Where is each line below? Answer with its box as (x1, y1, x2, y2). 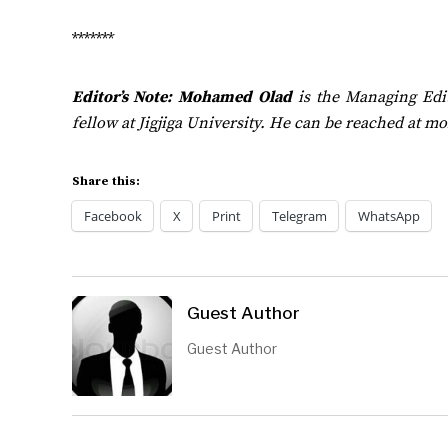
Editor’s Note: (72, 86, 173, 107)
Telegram (272, 207, 327, 225)
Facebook (84, 207, 142, 225)
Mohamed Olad (178, 86, 292, 107)
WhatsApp (358, 207, 420, 225)
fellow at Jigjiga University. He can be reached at (72, 112, 424, 133)
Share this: (72, 174, 140, 189)
